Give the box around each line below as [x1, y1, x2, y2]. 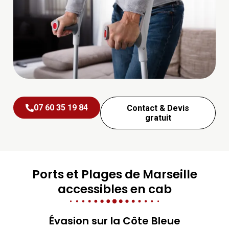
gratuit [145, 113, 171, 123]
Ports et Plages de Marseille [32, 166, 197, 183]
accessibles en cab [57, 181, 172, 198]
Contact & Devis [127, 103, 189, 113]
